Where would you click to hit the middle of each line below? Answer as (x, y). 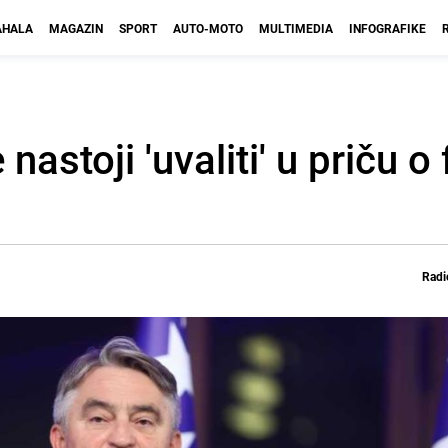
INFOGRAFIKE (387, 28)
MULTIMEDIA (296, 28)
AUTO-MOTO (208, 28)
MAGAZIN (76, 28)
